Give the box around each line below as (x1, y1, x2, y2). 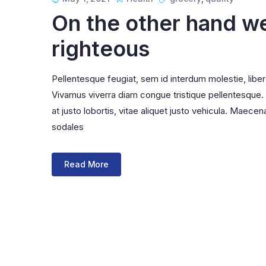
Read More (64, 159, 109, 170)
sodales (52, 121, 84, 132)
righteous (52, 35, 150, 62)
